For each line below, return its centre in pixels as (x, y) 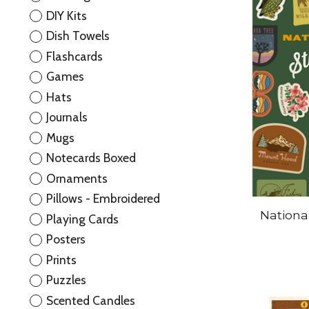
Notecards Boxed (91, 158)
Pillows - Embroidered (103, 199)
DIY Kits (66, 15)
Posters (66, 239)
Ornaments (77, 178)
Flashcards (74, 56)
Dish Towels (78, 36)
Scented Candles (90, 300)
